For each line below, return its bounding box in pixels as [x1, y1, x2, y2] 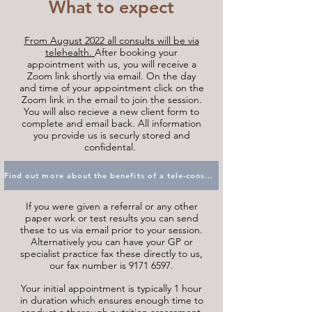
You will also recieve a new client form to [24, 105, 199, 118]
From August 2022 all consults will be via [24, 34, 199, 47]
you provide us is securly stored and [33, 129, 190, 141]
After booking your [95, 46, 178, 58]
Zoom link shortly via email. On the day [27, 70, 196, 82]
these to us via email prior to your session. [20, 224, 203, 236]
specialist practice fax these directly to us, [20, 247, 203, 260]
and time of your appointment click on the [19, 81, 204, 94]
